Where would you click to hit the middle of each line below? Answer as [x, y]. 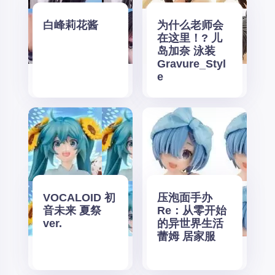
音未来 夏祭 [72, 210]
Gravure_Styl [192, 64]
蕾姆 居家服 [187, 236]
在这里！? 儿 [190, 38]
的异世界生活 [191, 223]
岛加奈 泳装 [187, 51]
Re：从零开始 [192, 210]
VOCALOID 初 [79, 197]
